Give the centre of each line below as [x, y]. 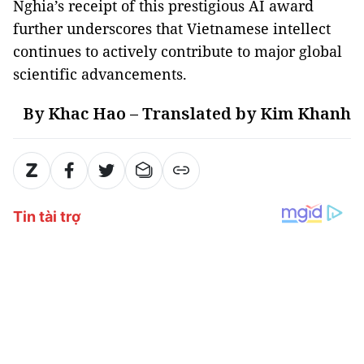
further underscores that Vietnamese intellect [172, 28]
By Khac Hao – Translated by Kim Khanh [187, 113]
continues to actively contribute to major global [178, 51]
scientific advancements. [100, 74]
